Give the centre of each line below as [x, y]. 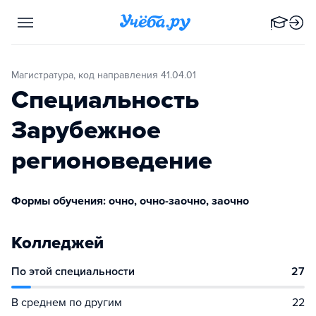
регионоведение [112, 160]
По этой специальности [73, 272]
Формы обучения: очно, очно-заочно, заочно [130, 201]
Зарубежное [86, 130]
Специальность [105, 100]
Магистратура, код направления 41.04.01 [108, 75]
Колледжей [57, 243]
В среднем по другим [67, 303]
